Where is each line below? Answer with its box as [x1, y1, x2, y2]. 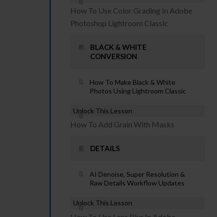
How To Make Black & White [90, 78, 175, 86]
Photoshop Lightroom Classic [70, 18, 168, 28]
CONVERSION [90, 52, 137, 61]
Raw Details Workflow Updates [90, 179, 185, 187]
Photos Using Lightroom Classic [90, 87, 186, 95]
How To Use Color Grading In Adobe [70, 6, 192, 15]
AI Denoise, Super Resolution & [90, 170, 185, 178]
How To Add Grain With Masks [70, 120, 174, 129]
